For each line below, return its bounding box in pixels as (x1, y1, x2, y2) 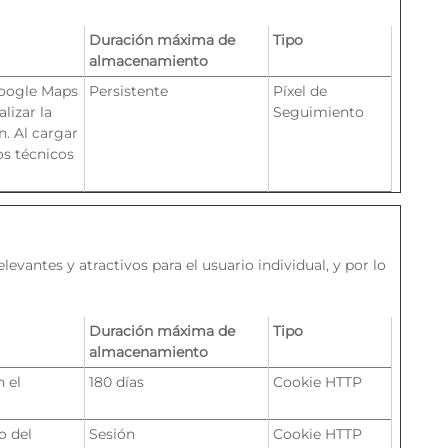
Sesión (89, 425, 135, 443)
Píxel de (273, 82, 327, 100)
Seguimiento (273, 103, 364, 121)
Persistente (89, 82, 168, 100)
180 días (89, 373, 144, 391)
